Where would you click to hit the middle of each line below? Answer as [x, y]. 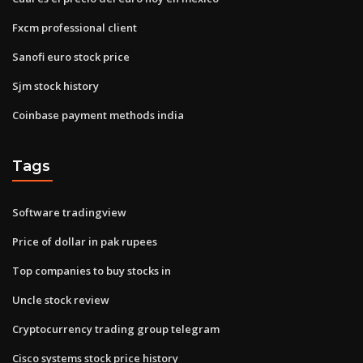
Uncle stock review [61, 299]
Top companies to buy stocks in [92, 270]
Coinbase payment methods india [98, 115]
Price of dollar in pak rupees [85, 241]
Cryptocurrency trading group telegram [116, 329]
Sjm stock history [56, 85]
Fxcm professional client [75, 27]
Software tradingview [69, 212]
